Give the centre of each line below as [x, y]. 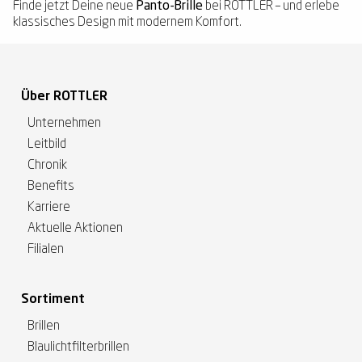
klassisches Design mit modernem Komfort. [127, 23]
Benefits [51, 187]
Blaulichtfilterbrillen [78, 347]
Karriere [49, 208]
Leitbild [47, 145]
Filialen [46, 250]
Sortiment [53, 300]
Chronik [47, 166]
